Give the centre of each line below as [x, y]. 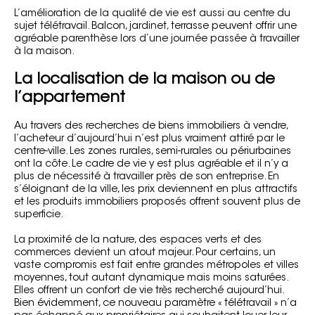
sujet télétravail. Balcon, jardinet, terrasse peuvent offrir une [155, 26]
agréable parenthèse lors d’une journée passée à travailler [157, 39]
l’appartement [70, 98]
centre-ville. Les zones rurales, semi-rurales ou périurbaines [153, 152]
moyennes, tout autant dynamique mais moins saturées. [151, 278]
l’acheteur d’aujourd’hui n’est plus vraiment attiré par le [149, 139]
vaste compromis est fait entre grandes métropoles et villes [156, 265]
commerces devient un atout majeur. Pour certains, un [145, 253]
